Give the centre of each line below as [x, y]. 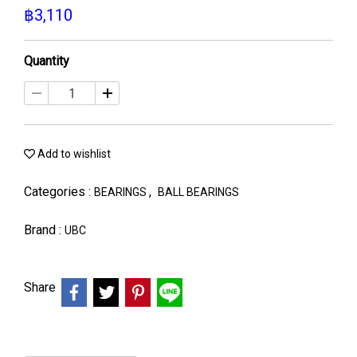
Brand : [44, 230]
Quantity [47, 61]
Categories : [59, 192]
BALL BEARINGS [198, 192]
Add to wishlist [73, 154]
